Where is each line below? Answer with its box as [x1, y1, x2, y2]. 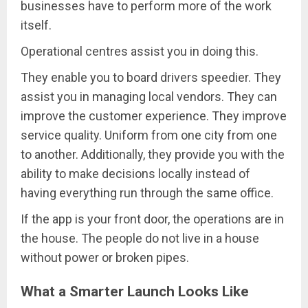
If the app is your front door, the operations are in [21, 211, 284, 226]
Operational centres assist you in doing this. [21, 43, 258, 58]
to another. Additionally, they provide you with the [21, 146, 285, 162]
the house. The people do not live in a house [21, 230, 259, 245]
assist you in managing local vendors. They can [21, 89, 277, 104]
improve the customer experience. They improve [21, 108, 287, 123]
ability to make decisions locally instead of [21, 166, 250, 181]
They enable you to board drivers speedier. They [21, 69, 281, 85]
